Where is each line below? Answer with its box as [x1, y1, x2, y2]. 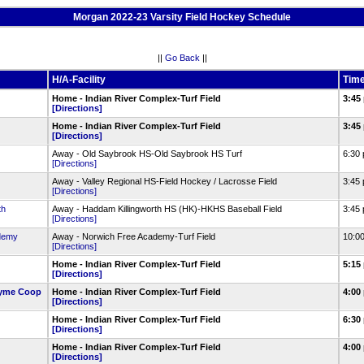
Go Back [164, 52, 200, 63]
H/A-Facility [51, 74, 106, 85]
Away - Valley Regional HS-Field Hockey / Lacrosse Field [51, 176, 277, 186]
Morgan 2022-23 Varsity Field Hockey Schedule [73, 11, 291, 23]
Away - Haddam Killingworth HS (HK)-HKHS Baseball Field [51, 204, 282, 214]
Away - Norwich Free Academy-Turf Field [51, 232, 215, 241]
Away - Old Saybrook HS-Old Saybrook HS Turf [51, 149, 242, 158]
